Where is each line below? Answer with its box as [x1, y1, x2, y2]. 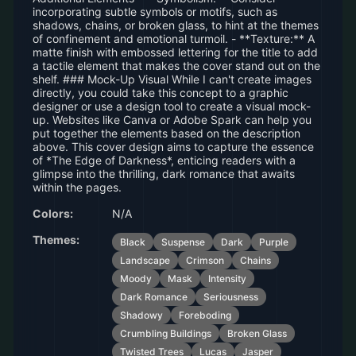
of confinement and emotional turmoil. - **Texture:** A [33, 32, 315, 45]
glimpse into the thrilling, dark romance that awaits [33, 167, 295, 180]
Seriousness [203, 291, 258, 303]
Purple [259, 236, 288, 248]
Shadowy [120, 309, 163, 321]
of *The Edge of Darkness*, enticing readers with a [33, 153, 296, 167]
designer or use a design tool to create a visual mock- [33, 99, 311, 113]
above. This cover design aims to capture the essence [33, 140, 314, 153]
